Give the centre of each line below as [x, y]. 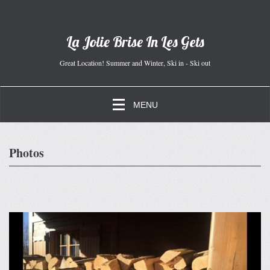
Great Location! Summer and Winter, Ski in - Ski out [135, 63]
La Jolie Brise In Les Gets [135, 42]
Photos [27, 153]
